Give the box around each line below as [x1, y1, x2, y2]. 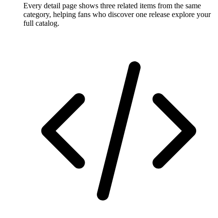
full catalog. [23, 18, 59, 27]
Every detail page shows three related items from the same [23, 1, 201, 10]
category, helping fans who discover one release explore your [23, 10, 211, 18]
